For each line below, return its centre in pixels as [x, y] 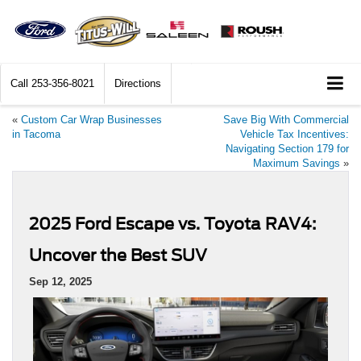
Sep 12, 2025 [60, 281]
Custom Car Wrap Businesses [91, 119]
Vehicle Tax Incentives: [295, 134]
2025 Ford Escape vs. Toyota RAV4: [172, 224]
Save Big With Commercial [286, 119]
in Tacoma [36, 134]
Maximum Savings [297, 163]
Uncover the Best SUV [118, 255]
